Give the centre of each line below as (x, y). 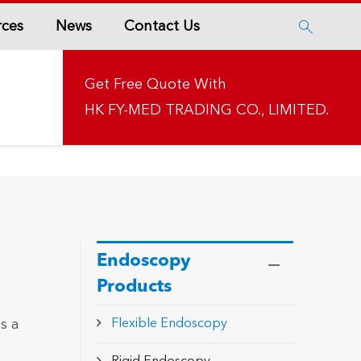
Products (134, 287)
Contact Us (162, 26)
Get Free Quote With (156, 85)
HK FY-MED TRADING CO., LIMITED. (207, 110)
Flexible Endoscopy (169, 324)
